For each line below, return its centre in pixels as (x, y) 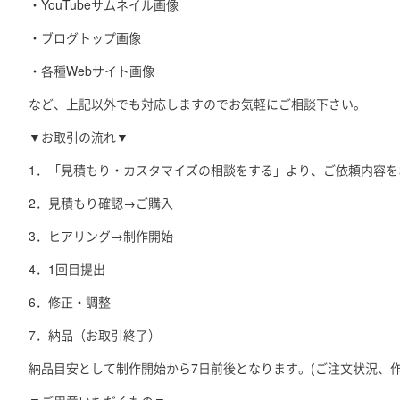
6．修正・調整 (70, 302)
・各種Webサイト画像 (92, 71)
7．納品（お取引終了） (95, 335)
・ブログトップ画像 (85, 37)
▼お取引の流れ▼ (79, 137)
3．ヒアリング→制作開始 (101, 236)
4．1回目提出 (67, 269)
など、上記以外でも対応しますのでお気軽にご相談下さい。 (197, 104)
